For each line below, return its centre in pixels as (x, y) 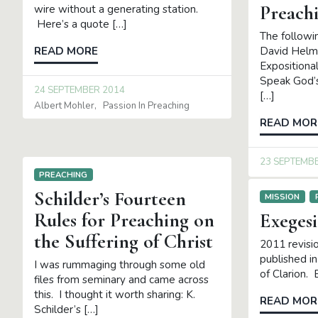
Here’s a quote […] (81, 24)
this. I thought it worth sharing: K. (115, 295)
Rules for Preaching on (124, 220)
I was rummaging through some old (120, 265)
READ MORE (66, 51)
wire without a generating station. (116, 10)
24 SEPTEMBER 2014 (79, 91)
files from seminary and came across (121, 280)
